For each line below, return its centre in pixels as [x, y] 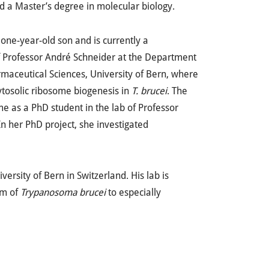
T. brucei [149, 91]
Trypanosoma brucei [63, 193]
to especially [133, 193]
